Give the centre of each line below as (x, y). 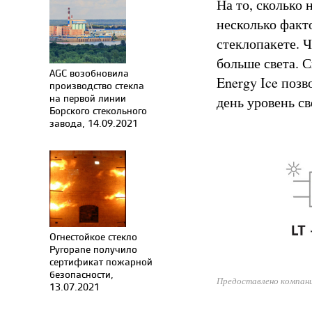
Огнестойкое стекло (93, 236)
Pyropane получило (93, 249)
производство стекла (97, 85)
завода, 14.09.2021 (94, 123)
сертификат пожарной (101, 262)
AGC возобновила (89, 73)
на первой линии (88, 98)
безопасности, (81, 274)
